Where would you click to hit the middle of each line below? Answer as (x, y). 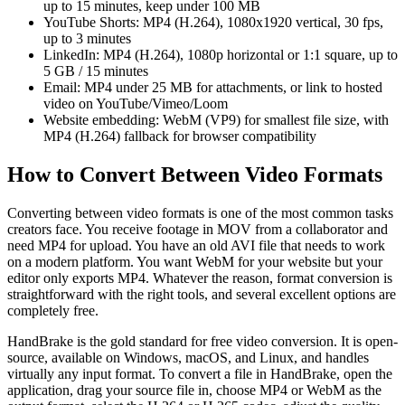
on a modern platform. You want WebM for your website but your (195, 261)
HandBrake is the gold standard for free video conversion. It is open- (202, 341)
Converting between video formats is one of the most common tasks (200, 212)
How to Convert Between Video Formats (195, 175)
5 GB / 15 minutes (96, 71)
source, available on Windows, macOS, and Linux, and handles (188, 357)
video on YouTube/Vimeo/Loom (136, 104)
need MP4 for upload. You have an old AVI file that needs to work (196, 245)
